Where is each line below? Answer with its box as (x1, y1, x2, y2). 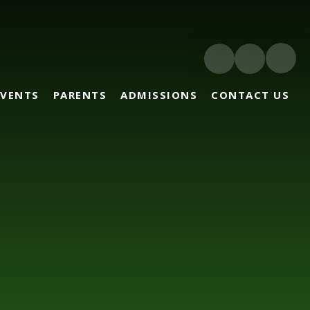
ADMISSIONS (120, 88, 197, 102)
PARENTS (53, 88, 107, 102)
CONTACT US (211, 88, 289, 102)
